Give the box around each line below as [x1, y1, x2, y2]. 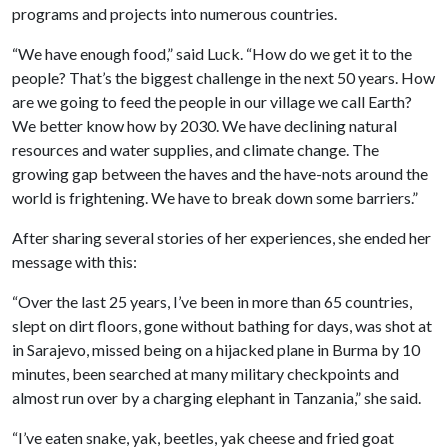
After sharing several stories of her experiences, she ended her [12, 228, 431, 247]
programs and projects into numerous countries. [12, 4, 337, 23]
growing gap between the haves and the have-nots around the [12, 164, 428, 183]
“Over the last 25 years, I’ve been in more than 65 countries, [12, 292, 412, 311]
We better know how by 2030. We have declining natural [12, 116, 397, 135]
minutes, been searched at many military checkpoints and [12, 364, 399, 383]
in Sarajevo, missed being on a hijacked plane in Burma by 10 [12, 340, 420, 359]
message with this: [12, 252, 164, 271]
